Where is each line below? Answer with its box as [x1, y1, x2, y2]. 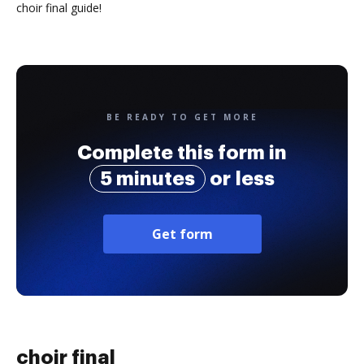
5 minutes [100, 169, 195, 188]
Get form [151, 225, 213, 243]
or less [206, 169, 275, 188]
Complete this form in [77, 143, 287, 162]
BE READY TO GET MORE [106, 111, 258, 123]
